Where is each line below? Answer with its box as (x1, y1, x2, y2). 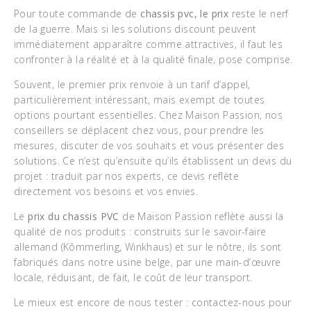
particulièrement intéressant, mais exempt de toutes (14, 93, 265, 106)
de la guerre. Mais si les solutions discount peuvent (14, 22, 257, 35)
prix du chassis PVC (28, 210, 123, 223)
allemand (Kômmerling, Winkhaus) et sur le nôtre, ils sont (14, 240, 282, 253)
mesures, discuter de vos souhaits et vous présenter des (14, 139, 284, 152)
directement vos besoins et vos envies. (14, 185, 199, 198)
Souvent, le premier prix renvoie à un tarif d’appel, (14, 78, 251, 91)
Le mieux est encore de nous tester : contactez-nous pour (14, 296, 292, 309)
